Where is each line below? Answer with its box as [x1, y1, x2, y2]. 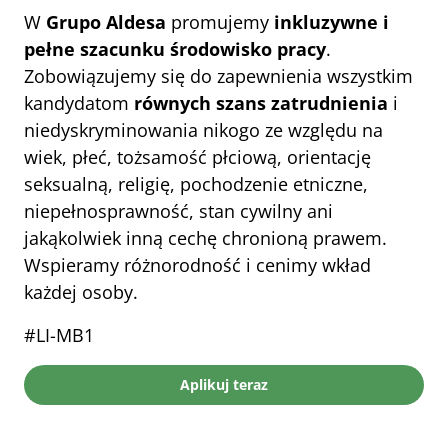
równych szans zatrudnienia [134, 91, 388, 115]
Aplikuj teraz [180, 375, 268, 394]
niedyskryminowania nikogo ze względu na [24, 118, 383, 142]
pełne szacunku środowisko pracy [24, 37, 326, 61]
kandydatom [24, 91, 134, 115]
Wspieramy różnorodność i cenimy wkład [24, 253, 371, 277]
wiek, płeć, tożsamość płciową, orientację [24, 145, 371, 169]
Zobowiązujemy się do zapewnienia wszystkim [24, 64, 413, 88]
